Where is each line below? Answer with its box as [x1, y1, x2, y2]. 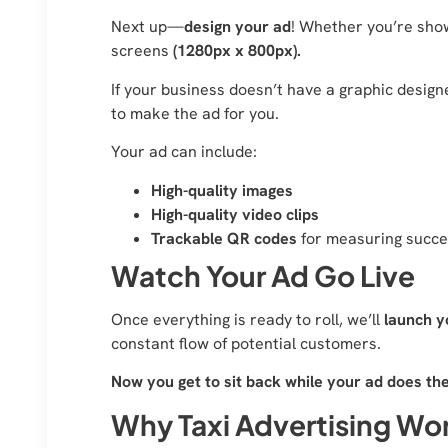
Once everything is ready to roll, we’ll [111, 308, 384, 330]
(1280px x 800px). [173, 40, 301, 62]
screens [111, 40, 173, 62]
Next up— [111, 16, 184, 38]
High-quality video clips [151, 203, 319, 225]
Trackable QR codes [151, 227, 297, 249]
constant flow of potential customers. [111, 332, 381, 354]
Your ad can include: [111, 141, 257, 163]
